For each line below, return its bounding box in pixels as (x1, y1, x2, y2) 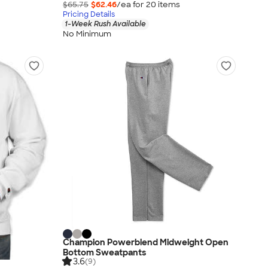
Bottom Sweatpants (63, 247, 146, 258)
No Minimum (63, 28, 111, 39)
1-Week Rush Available (65, 19, 146, 29)
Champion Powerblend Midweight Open (63, 237, 229, 248)
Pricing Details (63, 10, 115, 20)
